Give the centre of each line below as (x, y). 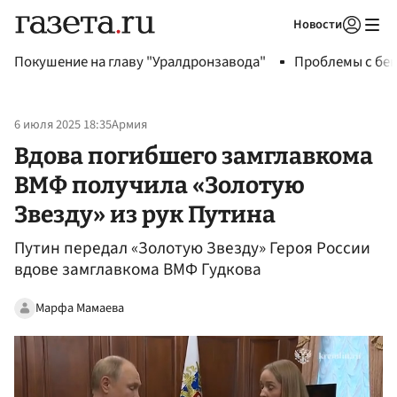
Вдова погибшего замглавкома (194, 156)
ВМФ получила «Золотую (160, 185)
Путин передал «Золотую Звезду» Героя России (192, 249)
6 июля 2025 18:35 (63, 125)
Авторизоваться (279, 47)
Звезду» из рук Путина (145, 214)
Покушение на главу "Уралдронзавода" (140, 62)
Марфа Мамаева (80, 307)
